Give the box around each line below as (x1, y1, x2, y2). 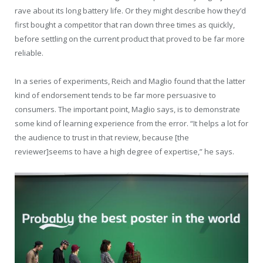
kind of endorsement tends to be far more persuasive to (15, 89, 216, 100)
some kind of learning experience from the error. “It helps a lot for (15, 117, 248, 129)
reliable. (15, 47, 43, 58)
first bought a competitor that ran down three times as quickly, (15, 19, 235, 30)
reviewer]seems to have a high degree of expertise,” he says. (15, 146, 234, 157)
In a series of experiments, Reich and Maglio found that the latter (15, 75, 245, 86)
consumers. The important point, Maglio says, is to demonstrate (15, 103, 240, 114)
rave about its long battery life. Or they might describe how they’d (15, 5, 246, 16)
